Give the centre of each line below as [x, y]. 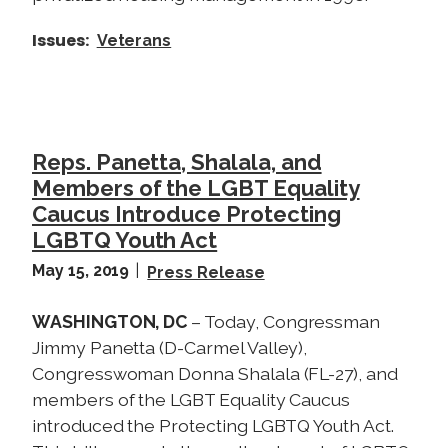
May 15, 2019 [83, 271]
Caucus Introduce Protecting [186, 214]
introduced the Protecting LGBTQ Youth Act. [213, 426]
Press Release [206, 273]
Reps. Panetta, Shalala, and [177, 162]
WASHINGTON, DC [112, 322]
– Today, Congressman [286, 322]
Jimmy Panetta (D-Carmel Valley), [170, 348]
